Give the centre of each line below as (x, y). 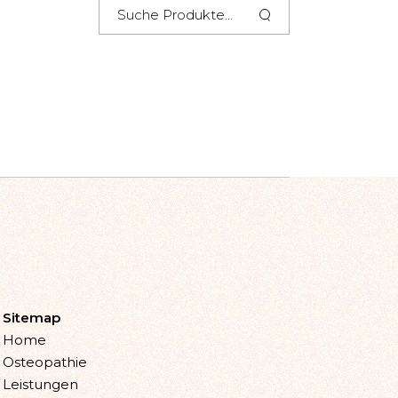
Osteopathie (44, 362)
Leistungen (40, 384)
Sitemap (31, 317)
